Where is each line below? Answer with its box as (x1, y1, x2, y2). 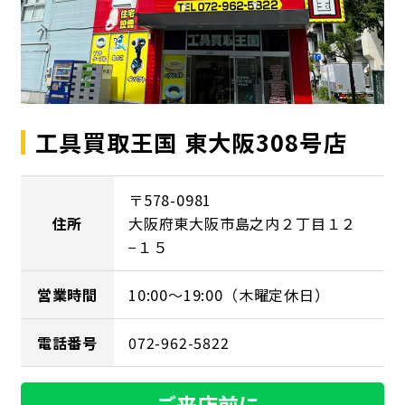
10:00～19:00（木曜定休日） (128, 283, 330, 306)
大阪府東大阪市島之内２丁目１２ (128, 212, 357, 234)
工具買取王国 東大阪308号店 (34, 125, 347, 158)
